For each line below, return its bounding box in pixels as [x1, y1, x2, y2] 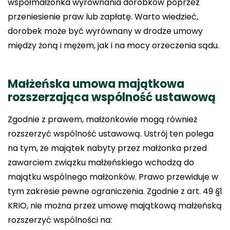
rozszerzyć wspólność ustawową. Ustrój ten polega [8, 128, 214, 140]
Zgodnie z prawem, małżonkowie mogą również [8, 113, 197, 125]
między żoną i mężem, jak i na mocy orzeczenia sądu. [8, 39, 219, 51]
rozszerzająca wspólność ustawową [8, 89, 216, 105]
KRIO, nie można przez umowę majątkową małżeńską [8, 200, 222, 212]
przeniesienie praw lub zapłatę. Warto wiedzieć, [8, 10, 198, 23]
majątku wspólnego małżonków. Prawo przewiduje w [8, 171, 218, 183]
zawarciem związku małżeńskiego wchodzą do [8, 157, 194, 168]
